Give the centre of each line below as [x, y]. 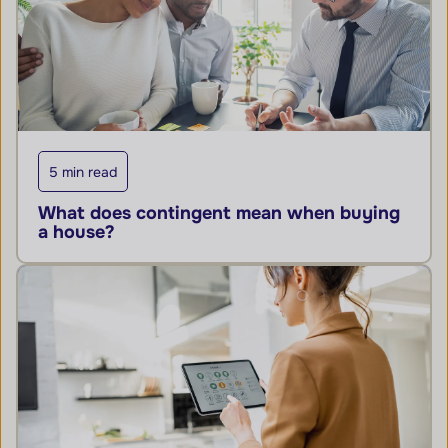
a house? [76, 232]
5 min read [83, 172]
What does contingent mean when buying [219, 213]
